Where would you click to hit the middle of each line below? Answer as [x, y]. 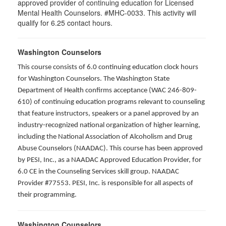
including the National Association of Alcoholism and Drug [105, 137]
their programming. [47, 195]
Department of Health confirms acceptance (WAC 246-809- [107, 91]
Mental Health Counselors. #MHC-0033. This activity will [107, 13]
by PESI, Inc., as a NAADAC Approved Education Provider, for [109, 160]
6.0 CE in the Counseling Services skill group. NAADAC [98, 172]
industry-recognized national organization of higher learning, [109, 125]
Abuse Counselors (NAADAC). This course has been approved [110, 149]
